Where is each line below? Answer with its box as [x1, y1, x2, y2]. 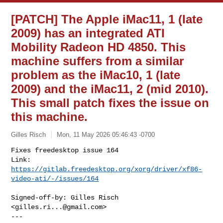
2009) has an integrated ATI [11, 26, 165, 40]
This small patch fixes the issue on [11, 96, 210, 110]
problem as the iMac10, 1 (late [11, 68, 181, 82]
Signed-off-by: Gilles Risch [11, 193, 119, 202]
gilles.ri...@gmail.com [15, 203, 103, 211]
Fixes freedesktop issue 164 [11, 146, 119, 154]
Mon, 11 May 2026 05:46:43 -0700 [57, 130, 155, 138]
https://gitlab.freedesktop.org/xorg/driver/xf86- [11, 165, 203, 173]
